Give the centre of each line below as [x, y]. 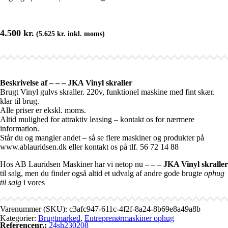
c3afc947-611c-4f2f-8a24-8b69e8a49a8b [135, 209]
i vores [33, 182]
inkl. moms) [85, 34]
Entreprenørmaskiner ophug [129, 218]
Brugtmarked [59, 218]
